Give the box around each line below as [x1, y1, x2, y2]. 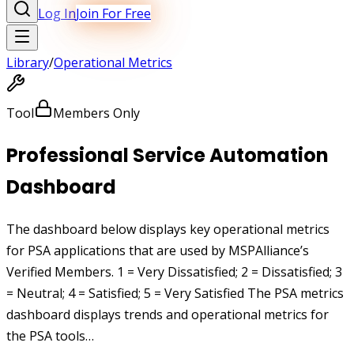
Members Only [53, 104, 140, 122]
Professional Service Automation [6, 141, 329, 168]
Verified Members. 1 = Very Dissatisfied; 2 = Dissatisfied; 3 [6, 262, 342, 281]
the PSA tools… [6, 326, 94, 345]
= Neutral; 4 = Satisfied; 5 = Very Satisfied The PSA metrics [6, 284, 344, 302]
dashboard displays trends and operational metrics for [6, 305, 329, 323]
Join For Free [76, 5, 151, 22]
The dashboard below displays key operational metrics [6, 220, 330, 238]
